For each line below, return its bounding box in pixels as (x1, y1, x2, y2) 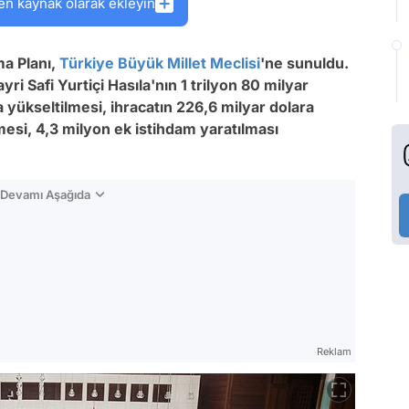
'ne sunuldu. (260, 54, 349, 72)
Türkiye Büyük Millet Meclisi (59, 54, 260, 72)
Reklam (317, 345, 351, 358)
